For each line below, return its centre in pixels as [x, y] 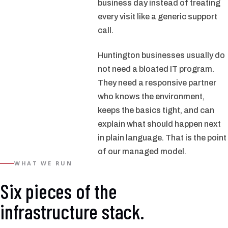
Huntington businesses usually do [161, 55]
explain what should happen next [159, 124]
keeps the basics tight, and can [156, 110]
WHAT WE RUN [44, 163]
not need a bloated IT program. [156, 69]
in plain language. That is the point [162, 138]
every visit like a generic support [158, 16]
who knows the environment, [151, 97]
